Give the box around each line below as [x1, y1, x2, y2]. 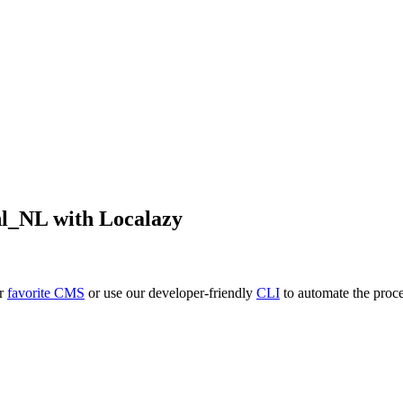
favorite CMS [7, 285, 85, 301]
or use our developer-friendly [85, 285, 256, 301]
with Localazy [48, 206, 183, 230]
